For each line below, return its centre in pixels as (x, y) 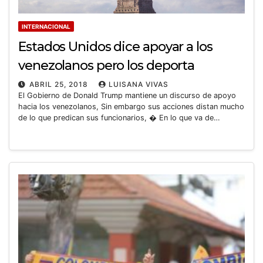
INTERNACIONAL (46, 26)
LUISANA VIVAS (139, 84)
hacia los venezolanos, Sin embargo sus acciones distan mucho (131, 106)
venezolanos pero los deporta (107, 65)
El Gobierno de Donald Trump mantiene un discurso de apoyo (127, 95)
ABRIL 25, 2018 (60, 84)
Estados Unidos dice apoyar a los (115, 46)
